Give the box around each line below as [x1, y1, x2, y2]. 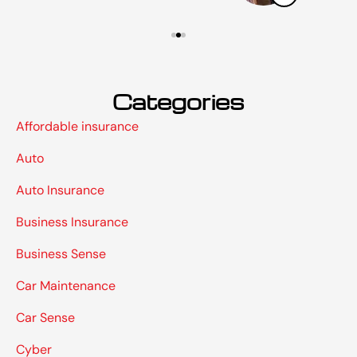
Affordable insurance [16, 118, 139, 135]
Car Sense [16, 309, 75, 327]
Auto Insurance [16, 182, 104, 199]
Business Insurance [16, 214, 128, 231]
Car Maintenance [16, 277, 116, 295]
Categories [112, 88, 245, 116]
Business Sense [16, 245, 106, 263]
